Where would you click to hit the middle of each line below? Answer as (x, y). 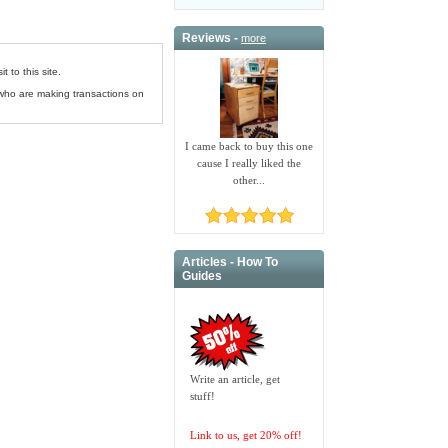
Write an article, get (235, 379)
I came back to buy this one (248, 145)
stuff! (203, 396)
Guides (202, 276)
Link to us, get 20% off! (246, 435)
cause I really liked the (248, 162)
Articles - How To (230, 262)
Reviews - (212, 38)
